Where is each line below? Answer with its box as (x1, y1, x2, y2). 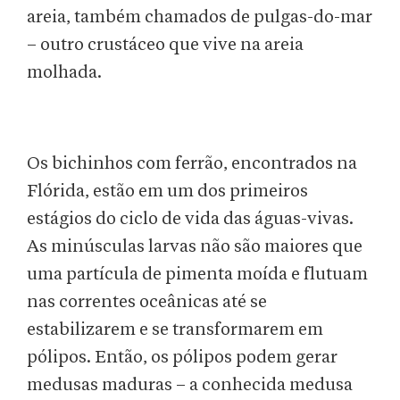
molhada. (27, 63, 102, 82)
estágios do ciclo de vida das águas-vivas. (27, 210, 354, 229)
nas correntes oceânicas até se (27, 293, 267, 312)
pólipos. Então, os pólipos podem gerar (27, 348, 337, 367)
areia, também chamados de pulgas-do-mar (27, 8, 372, 27)
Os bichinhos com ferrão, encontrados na (27, 154, 357, 173)
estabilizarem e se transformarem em (27, 321, 323, 339)
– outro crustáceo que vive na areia (27, 36, 304, 54)
